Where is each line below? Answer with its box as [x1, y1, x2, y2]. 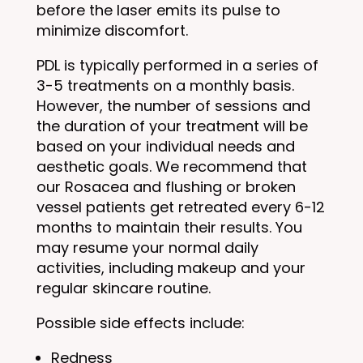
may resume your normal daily [36, 237, 258, 258]
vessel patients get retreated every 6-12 [36, 197, 325, 217]
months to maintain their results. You [36, 217, 302, 237]
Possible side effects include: [36, 313, 245, 333]
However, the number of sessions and [36, 96, 310, 116]
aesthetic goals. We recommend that [36, 156, 307, 177]
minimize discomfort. [36, 20, 188, 41]
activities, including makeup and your [36, 258, 305, 278]
